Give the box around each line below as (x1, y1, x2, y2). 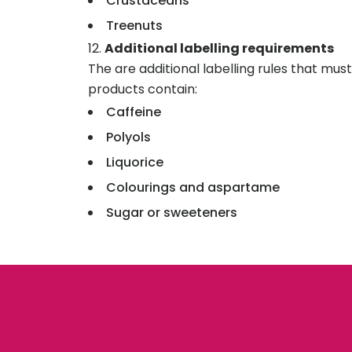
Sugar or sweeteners (106, 203, 237, 222)
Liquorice (106, 152, 163, 171)
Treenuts (106, 16, 163, 35)
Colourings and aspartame (106, 178, 280, 196)
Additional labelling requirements (104, 38, 336, 57)
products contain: (88, 79, 197, 98)
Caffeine (106, 102, 161, 121)
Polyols (106, 127, 151, 146)
